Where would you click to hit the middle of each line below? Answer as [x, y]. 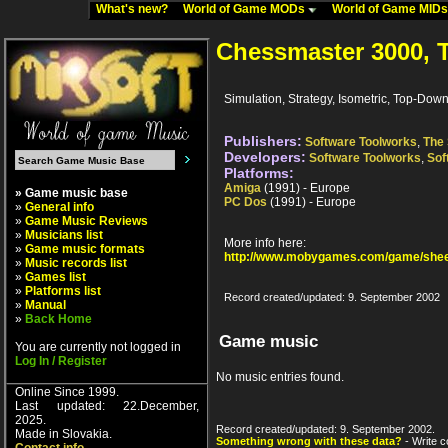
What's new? [136, 9]
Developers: [265, 157]
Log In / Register [61, 361]
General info [59, 207]
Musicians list [64, 235]
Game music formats [85, 249]
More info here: [265, 243]
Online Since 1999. [67, 392]
